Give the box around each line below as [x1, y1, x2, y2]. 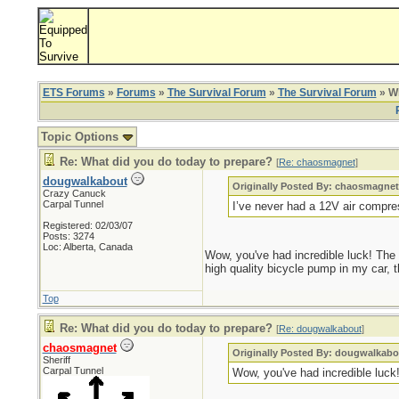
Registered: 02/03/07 [42, 220, 133, 231]
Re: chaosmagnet [278, 157, 355, 167]
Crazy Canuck [42, 188, 106, 199]
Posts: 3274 [42, 231, 94, 241]
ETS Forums [42, 86, 105, 99]
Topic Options [40, 130, 122, 143]
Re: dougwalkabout [278, 323, 362, 334]
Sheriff [42, 354, 70, 365]
